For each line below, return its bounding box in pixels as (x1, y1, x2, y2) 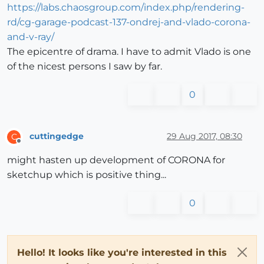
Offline (18, 141, 41, 150)
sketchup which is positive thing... (7, 169, 166, 180)
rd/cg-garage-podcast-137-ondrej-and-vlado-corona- (7, 16, 250, 28)
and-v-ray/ (7, 31, 54, 42)
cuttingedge (29, 131, 84, 142)
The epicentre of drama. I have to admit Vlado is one (7, 45, 251, 57)
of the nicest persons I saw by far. (7, 60, 162, 72)
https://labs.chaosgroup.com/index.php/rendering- (7, 1, 245, 13)
